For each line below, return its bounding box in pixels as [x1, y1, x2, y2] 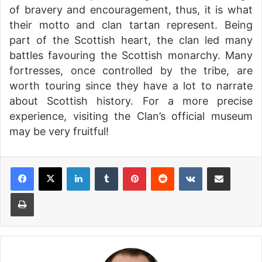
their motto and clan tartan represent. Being [9, 19, 253, 32]
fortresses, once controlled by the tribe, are [9, 64, 253, 77]
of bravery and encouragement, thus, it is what [9, 4, 253, 16]
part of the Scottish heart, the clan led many [9, 34, 253, 47]
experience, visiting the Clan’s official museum [9, 110, 253, 123]
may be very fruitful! [9, 125, 109, 138]
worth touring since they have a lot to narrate [9, 80, 253, 92]
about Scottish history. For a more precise [9, 95, 253, 108]
